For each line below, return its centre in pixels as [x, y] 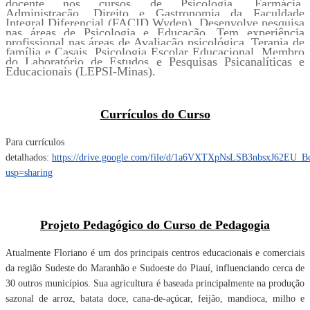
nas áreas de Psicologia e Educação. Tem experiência [155, 33]
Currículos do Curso [155, 114]
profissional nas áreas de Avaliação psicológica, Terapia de [155, 42]
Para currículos [35, 142]
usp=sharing [29, 173]
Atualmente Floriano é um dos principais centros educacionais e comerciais [155, 253]
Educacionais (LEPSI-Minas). [81, 71]
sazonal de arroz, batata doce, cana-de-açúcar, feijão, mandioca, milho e [155, 299]
